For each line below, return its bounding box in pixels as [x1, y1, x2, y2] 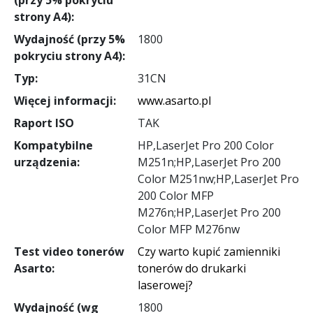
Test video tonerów [13, 243, 124, 259]
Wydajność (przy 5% [13, 31, 125, 47]
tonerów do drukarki [137, 260, 246, 276]
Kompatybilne [13, 137, 93, 153]
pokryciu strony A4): [13, 48, 125, 64]
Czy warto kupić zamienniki [137, 243, 280, 259]
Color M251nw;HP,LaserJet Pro [137, 170, 299, 187]
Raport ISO [13, 115, 74, 131]
